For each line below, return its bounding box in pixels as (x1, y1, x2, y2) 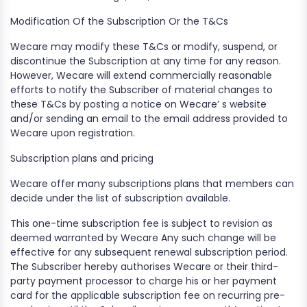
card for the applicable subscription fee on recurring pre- (10, 288, 285, 302)
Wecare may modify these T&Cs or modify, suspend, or (10, 40, 278, 53)
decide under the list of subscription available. (10, 191, 230, 205)
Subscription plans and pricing (10, 151, 153, 165)
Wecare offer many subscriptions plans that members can (10, 177, 294, 191)
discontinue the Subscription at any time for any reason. (10, 54, 281, 68)
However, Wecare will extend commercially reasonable (10, 69, 272, 82)
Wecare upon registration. (10, 126, 135, 140)
